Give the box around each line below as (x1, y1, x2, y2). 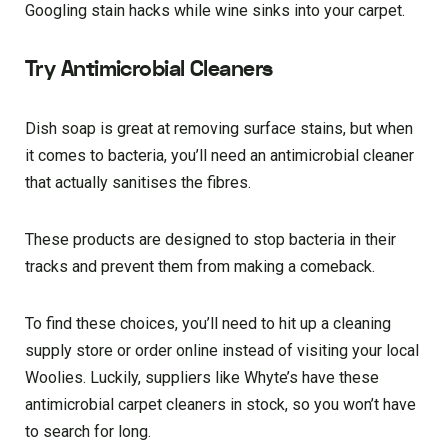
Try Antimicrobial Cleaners (25, 53, 273, 84)
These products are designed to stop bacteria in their (25, 229, 396, 249)
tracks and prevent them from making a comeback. (25, 256, 375, 276)
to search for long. (25, 421, 151, 441)
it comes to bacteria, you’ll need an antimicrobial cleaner (25, 145, 414, 165)
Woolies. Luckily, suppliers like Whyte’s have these (25, 367, 379, 387)
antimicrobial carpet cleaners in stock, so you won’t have (25, 394, 416, 414)
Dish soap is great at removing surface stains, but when (25, 118, 413, 138)
